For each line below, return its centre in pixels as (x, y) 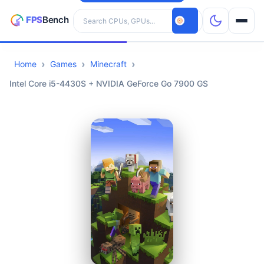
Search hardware (106, 14)
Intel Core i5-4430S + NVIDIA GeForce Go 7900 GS (109, 83)
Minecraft (108, 64)
